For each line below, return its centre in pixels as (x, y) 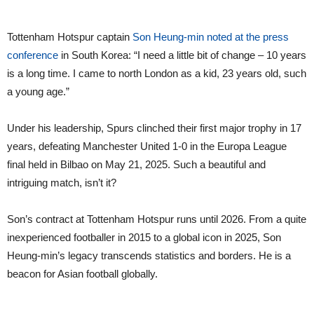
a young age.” (38, 92)
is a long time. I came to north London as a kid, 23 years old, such (157, 74)
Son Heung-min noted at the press (211, 37)
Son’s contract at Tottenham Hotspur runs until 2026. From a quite (157, 219)
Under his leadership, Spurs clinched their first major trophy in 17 (154, 128)
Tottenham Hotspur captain (70, 37)
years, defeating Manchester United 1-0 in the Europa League (147, 146)
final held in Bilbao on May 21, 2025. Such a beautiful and (136, 165)
